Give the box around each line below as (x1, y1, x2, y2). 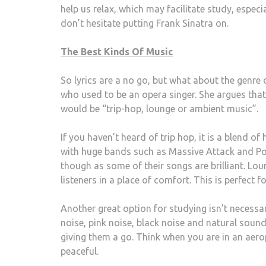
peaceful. (61, 245, 99, 256)
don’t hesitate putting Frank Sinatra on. (61, 17, 229, 28)
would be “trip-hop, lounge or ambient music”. (61, 103, 258, 114)
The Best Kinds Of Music (61, 46, 173, 57)
